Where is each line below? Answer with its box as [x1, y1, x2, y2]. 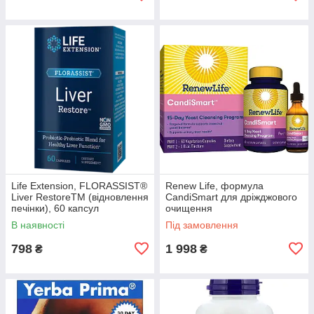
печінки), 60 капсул [11, 202, 99, 214]
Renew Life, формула [165, 179, 264, 191]
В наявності [11, 219, 64, 231]
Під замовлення [165, 219, 238, 231]
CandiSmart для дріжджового [165, 191, 297, 203]
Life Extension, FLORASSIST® [11, 179, 147, 191]
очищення [165, 202, 212, 214]
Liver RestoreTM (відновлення [11, 191, 149, 203]
